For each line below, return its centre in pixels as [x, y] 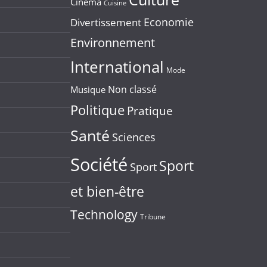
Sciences [134, 137]
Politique [97, 110]
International [117, 67]
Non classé [132, 89]
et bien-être [107, 192]
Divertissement [106, 22]
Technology [104, 215]
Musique [88, 89]
